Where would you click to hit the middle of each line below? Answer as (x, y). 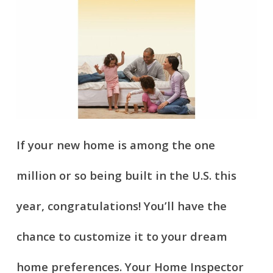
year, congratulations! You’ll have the (121, 206)
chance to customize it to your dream (122, 236)
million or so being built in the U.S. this (126, 175)
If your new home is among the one (115, 145)
